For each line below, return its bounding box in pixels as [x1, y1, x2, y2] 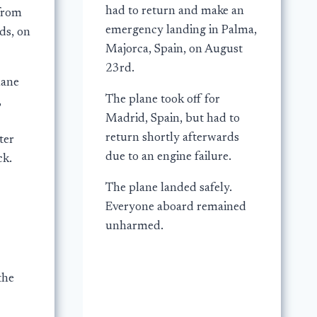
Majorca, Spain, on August [105, 43, 243, 56]
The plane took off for [105, 93, 220, 106]
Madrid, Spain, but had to [105, 113, 240, 125]
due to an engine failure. [105, 151, 231, 163]
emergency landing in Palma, [105, 24, 257, 37]
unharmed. [105, 220, 163, 233]
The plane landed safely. [105, 182, 232, 195]
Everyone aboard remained [105, 201, 246, 214]
